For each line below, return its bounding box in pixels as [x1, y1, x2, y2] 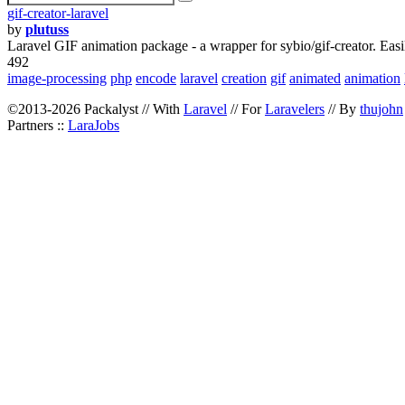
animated [289, 71, 341, 86]
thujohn [360, 101, 403, 117]
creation [221, 71, 267, 86]
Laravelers [265, 101, 325, 117]
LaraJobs [68, 118, 119, 133]
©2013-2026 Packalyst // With [7, 101, 184, 117]
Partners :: [7, 118, 68, 133]
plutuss [25, 22, 69, 37]
